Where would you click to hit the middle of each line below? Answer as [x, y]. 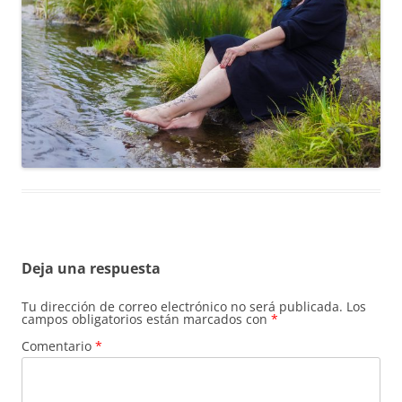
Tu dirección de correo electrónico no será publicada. [182, 307]
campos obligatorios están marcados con [146, 319]
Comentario [58, 346]
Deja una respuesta [91, 269]
